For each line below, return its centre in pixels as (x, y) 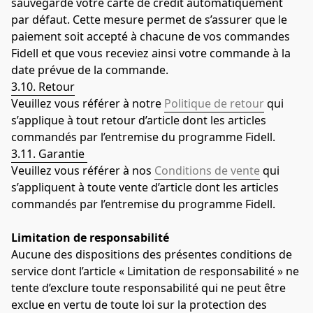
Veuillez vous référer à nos (83, 170)
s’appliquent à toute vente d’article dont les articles (145, 187)
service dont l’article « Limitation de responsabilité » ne (155, 271)
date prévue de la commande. (90, 70)
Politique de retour (214, 103)
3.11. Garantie (49, 153)
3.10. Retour (43, 86)
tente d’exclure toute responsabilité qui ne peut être (148, 287)
